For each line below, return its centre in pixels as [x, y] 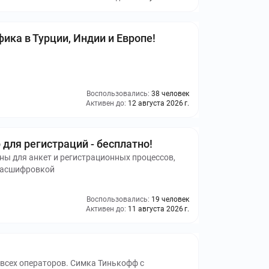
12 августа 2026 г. [159, 103]
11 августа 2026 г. [159, 209]
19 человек [170, 199]
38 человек [170, 94]
